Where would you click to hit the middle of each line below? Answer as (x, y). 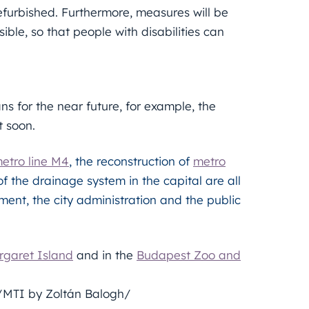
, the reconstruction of (131, 161)
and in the (105, 255)
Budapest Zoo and (189, 255)
